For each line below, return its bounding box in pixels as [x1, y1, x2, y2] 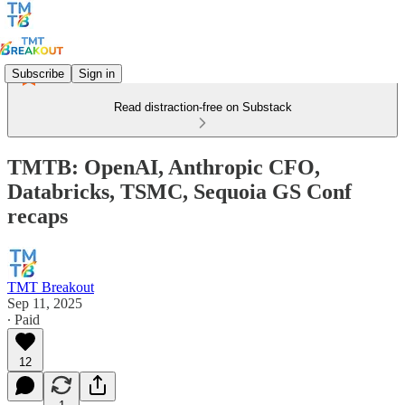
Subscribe [12, 66, 64, 80]
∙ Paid [7, 311, 40, 327]
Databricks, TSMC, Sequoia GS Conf [7, 179, 352, 203]
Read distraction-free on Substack [113, 100, 292, 114]
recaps [7, 203, 68, 228]
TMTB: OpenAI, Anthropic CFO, [7, 155, 320, 179]
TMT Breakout [7, 278, 94, 295]
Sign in [79, 66, 115, 80]
